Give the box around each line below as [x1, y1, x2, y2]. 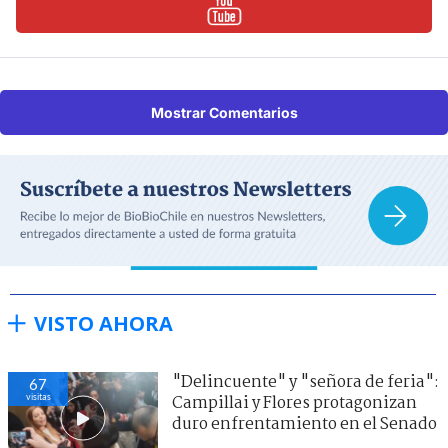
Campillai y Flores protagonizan [172, 391, 417, 417]
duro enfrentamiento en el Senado [172, 412, 437, 438]
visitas [25, 391, 51, 403]
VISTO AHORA [34, 310, 173, 338]
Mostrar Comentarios [150, 103, 298, 121]
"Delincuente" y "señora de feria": [172, 370, 439, 396]
